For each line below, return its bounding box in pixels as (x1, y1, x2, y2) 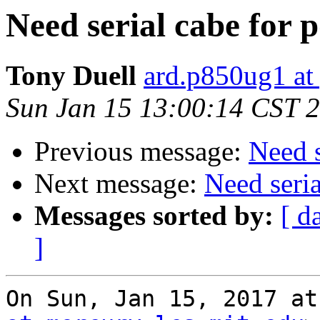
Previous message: (34, 136, 249, 167)
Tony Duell (6, 60, 136, 91)
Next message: (34, 168, 204, 199)
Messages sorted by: (34, 200, 274, 231)
